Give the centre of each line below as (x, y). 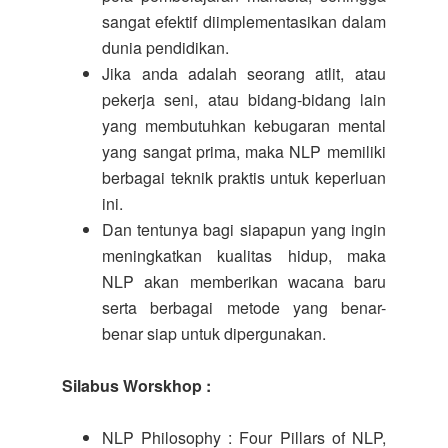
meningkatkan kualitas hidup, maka (244, 255)
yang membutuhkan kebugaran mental (244, 125)
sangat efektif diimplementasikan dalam (244, 21)
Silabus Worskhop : (137, 385)
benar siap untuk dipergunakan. (214, 333)
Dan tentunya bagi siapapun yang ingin (244, 229)
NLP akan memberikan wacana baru (244, 281)
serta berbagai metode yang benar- (244, 307)
